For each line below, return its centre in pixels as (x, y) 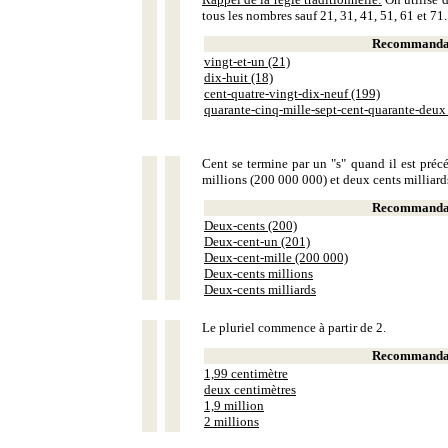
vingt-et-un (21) (247, 61)
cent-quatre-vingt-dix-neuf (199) (292, 93)
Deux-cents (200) (250, 225)
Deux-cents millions (258, 273)
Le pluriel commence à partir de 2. (294, 327)
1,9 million (234, 405)
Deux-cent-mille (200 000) (276, 257)
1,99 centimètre (246, 373)
